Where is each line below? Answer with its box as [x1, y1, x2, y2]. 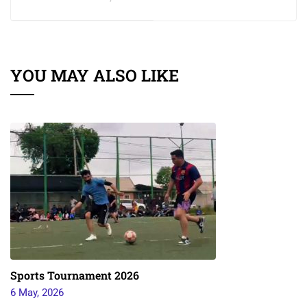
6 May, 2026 [10, 286, 64, 299]
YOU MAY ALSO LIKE [10, 64, 179, 87]
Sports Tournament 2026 [10, 268, 139, 283]
